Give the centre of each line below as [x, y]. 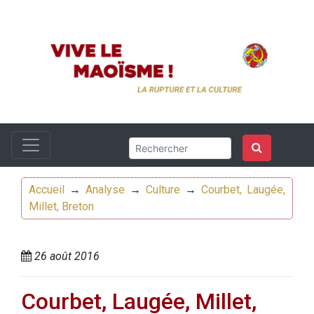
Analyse [105, 190]
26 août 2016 [66, 257]
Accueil [47, 190]
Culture [163, 190]
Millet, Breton [61, 207]
